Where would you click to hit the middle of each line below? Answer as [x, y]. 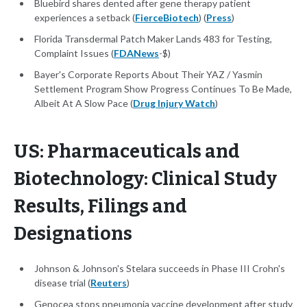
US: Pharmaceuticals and [127, 152]
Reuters [109, 283]
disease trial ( [62, 283]
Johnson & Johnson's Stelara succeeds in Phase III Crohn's [160, 269]
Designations [73, 234]
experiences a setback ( [85, 18]
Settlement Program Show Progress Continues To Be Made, [163, 89]
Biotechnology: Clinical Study [145, 179]
